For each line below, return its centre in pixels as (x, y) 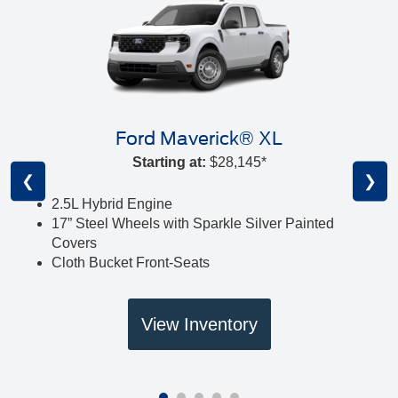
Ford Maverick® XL (199, 139)
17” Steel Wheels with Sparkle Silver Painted (193, 224)
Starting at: (169, 163)
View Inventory (199, 325)
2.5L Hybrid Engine (112, 204)
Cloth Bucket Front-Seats (131, 263)
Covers (74, 243)
